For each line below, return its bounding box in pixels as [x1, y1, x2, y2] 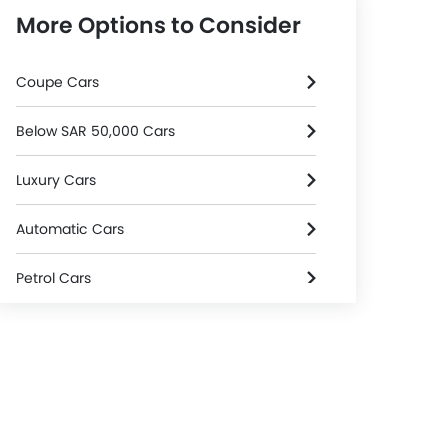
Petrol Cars [16, 268, 91, 288]
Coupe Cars [16, 72, 99, 92]
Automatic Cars [16, 219, 124, 239]
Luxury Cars [16, 170, 96, 190]
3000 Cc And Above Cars [16, 317, 190, 337]
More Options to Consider [16, 10, 301, 41]
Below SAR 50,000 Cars [16, 121, 175, 141]
